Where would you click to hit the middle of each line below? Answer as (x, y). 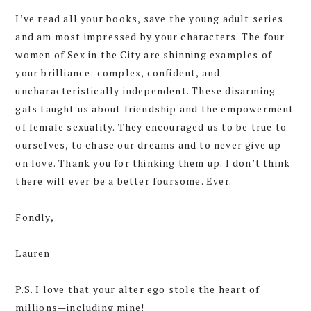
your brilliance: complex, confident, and (118, 72)
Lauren (33, 253)
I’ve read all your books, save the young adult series (149, 18)
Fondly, (35, 217)
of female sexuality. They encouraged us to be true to (151, 126)
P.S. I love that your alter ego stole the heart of (138, 289)
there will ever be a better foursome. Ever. (124, 180)
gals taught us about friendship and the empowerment (155, 108)
